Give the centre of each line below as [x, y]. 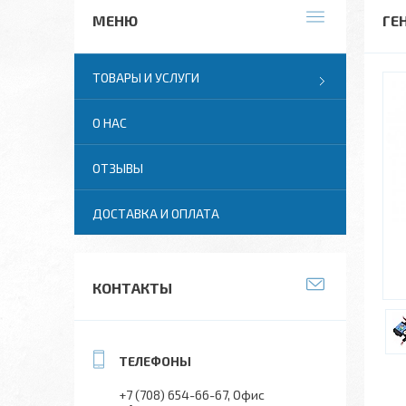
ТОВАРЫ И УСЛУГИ [146, 77]
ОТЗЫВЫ [118, 168]
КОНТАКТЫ [132, 288]
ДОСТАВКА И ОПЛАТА [156, 213]
